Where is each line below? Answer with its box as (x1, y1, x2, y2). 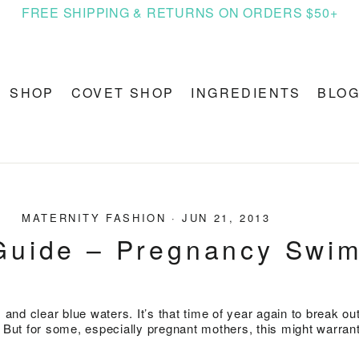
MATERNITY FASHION (22, 209, 167, 225)
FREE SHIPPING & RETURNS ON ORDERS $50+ (21, 3, 338, 22)
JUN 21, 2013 (182, 209, 271, 225)
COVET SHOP (71, 83, 175, 103)
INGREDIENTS (191, 83, 301, 103)
